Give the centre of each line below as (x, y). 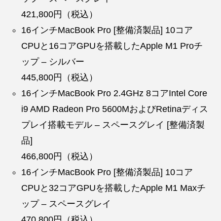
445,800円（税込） (60, 77)
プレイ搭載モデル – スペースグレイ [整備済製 (113, 125)
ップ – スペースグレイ (66, 203)
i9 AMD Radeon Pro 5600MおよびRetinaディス (115, 109)
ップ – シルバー (53, 61)
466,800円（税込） (60, 156)
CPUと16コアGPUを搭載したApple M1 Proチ (112, 46)
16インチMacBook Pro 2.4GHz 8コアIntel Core (114, 93)
